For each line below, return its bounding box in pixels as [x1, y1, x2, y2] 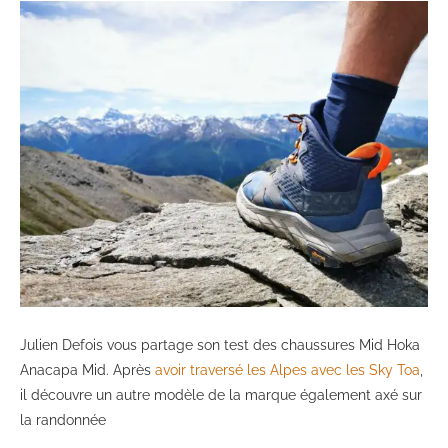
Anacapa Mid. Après [20, 362, 155, 379]
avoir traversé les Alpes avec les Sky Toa [155, 362, 420, 379]
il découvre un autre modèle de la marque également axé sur [20, 387, 422, 404]
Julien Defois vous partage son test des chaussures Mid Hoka [20, 337, 420, 354]
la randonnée [20, 412, 106, 429]
